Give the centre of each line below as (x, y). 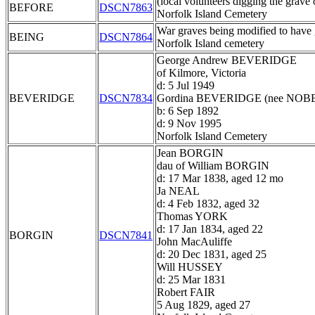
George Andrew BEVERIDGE (227, 60)
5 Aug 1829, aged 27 (204, 305)
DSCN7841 (126, 236)
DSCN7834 (126, 98)
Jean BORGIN (190, 153)
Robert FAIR (186, 292)
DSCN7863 (126, 8)
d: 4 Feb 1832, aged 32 (208, 204)
